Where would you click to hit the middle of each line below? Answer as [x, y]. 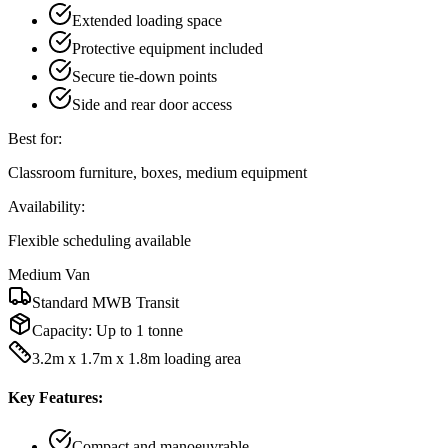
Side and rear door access [152, 104]
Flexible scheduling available [99, 240]
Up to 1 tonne [139, 330]
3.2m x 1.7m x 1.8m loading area [136, 358]
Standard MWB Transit [105, 302]
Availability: [46, 206]
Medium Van [49, 274]
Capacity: [64, 330]
